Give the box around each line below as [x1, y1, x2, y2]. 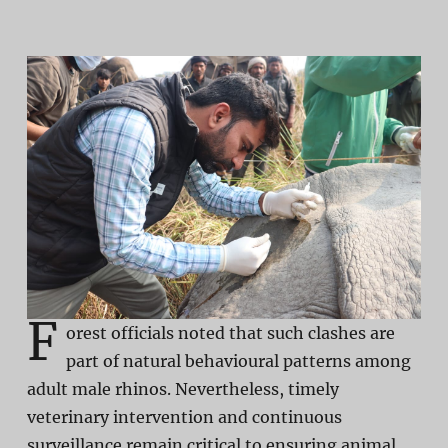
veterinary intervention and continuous [26, 407, 342, 428]
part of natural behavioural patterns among [65, 351, 411, 372]
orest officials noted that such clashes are [65, 323, 395, 344]
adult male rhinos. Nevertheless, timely [26, 379, 339, 400]
